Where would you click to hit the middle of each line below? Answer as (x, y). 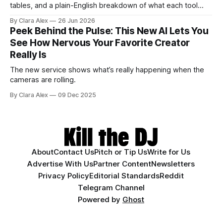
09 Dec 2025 (77, 95)
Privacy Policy (64, 176)
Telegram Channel (111, 188)
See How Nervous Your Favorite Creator (100, 43)
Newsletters (173, 164)
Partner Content (122, 164)
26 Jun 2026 (77, 21)
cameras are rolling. (43, 80)
